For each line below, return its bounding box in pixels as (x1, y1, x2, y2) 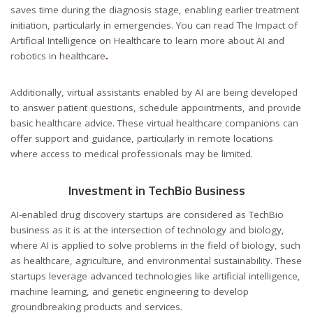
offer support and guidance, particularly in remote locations (10, 131, 273, 145)
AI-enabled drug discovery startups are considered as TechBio (10, 208, 284, 221)
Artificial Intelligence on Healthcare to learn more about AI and (10, 34, 284, 47)
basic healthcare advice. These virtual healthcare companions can (10, 116, 298, 129)
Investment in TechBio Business (68, 180, 245, 200)
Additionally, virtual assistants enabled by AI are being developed (10, 85, 298, 99)
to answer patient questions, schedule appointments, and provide (10, 101, 301, 114)
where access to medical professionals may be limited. (10, 147, 253, 160)
